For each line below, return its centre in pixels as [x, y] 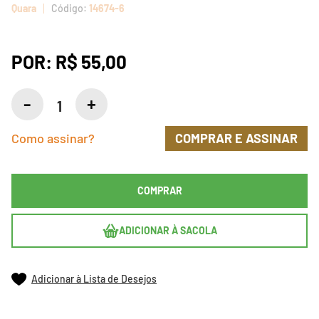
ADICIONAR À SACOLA [168, 230]
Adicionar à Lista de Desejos [94, 279]
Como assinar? [53, 138]
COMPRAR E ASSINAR [236, 138]
